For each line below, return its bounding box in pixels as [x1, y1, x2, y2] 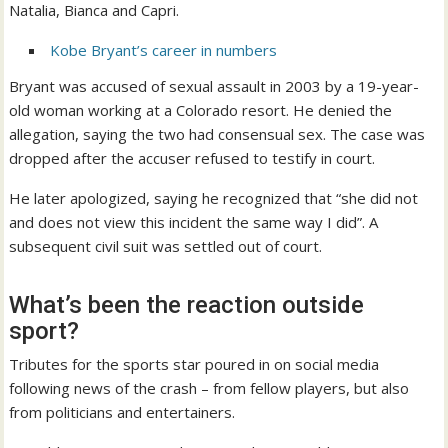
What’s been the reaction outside [9, 291, 365, 320]
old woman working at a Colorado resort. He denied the [9, 100, 393, 121]
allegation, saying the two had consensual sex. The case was [9, 124, 426, 145]
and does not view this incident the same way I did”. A [9, 212, 379, 233]
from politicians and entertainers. [9, 402, 236, 423]
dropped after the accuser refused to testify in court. [9, 148, 376, 169]
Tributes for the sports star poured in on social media [9, 354, 380, 375]
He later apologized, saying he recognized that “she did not [9, 188, 419, 209]
